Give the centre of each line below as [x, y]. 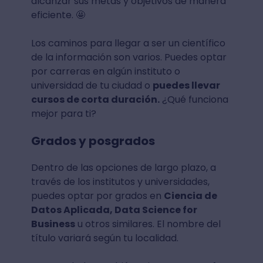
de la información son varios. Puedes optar [129, 58]
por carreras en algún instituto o [105, 72]
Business [53, 224]
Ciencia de [190, 196]
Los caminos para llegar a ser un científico [128, 43]
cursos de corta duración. [95, 100]
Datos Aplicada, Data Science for [114, 210]
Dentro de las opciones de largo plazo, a [123, 168]
